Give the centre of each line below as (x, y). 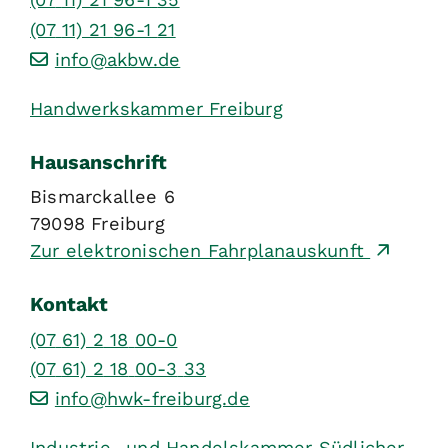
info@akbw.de (117, 59)
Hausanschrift (98, 163)
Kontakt (69, 305)
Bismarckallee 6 (102, 197)
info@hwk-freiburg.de (152, 399)
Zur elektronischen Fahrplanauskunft (200, 251)
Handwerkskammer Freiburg (156, 109)
